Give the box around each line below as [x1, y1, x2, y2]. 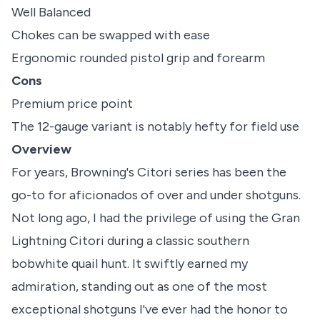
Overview [11, 141, 71, 158]
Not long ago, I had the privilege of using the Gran [11, 210, 300, 226]
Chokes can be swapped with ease [11, 27, 210, 44]
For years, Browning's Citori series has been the [11, 164, 286, 181]
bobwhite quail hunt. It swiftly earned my [11, 256, 248, 272]
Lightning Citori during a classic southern [11, 233, 249, 249]
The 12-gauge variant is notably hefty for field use [11, 119, 299, 135]
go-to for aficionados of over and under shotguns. [11, 187, 301, 204]
